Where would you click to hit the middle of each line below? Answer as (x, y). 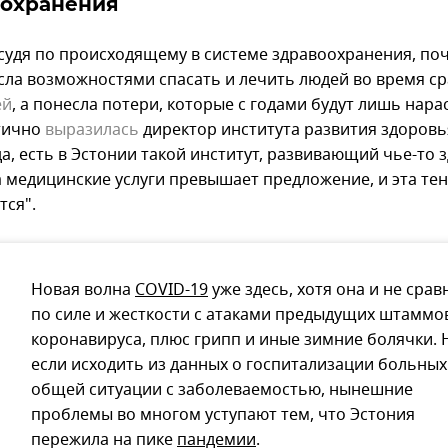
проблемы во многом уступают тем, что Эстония (223, 415)
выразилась (92, 130)
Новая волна (83, 290)
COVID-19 (171, 290)
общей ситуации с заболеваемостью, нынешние (222, 390)
